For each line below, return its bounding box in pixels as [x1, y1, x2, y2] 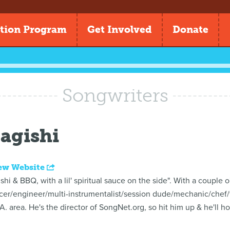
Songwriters [62, 84, 168, 106]
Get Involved [87, 24, 152, 35]
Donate [172, 24, 208, 35]
